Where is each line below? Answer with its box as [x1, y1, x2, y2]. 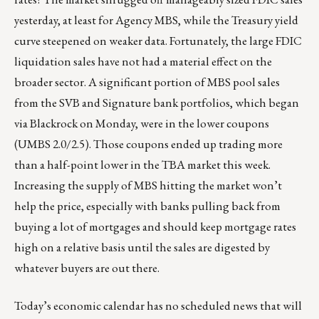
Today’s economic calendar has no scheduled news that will [14, 297, 302, 313]
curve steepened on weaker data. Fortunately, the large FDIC [14, 32, 302, 48]
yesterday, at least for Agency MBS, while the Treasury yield [14, 11, 298, 28]
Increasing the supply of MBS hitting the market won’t [14, 177, 282, 193]
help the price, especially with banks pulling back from [14, 197, 281, 214]
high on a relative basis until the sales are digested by [14, 239, 270, 255]
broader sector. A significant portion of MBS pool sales [14, 73, 280, 90]
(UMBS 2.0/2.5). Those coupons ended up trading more [14, 135, 283, 152]
